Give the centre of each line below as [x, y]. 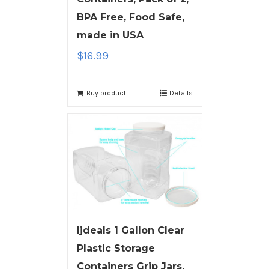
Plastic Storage [116, 249]
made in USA [110, 35]
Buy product [106, 93]
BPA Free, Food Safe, [130, 17]
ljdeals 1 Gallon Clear [130, 231]
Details [181, 93]
